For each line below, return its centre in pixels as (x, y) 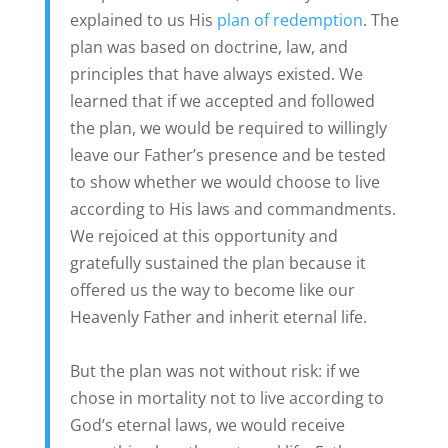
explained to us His (143, 19)
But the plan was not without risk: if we (214, 370)
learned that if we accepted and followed (222, 100)
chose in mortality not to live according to (226, 397)
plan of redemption (289, 19)
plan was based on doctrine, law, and (208, 46)
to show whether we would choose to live (224, 181)
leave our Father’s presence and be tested (227, 154)
